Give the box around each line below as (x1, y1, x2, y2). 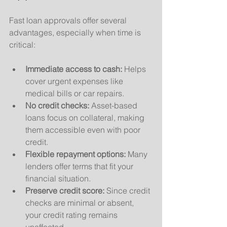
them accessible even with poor (25, 124, 142, 135)
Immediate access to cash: (25, 63, 122, 74)
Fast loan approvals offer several (9, 15, 129, 25)
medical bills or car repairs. (25, 88, 124, 98)
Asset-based (89, 100, 139, 110)
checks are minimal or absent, (25, 197, 136, 208)
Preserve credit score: (25, 185, 104, 196)
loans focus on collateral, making (25, 112, 146, 123)
